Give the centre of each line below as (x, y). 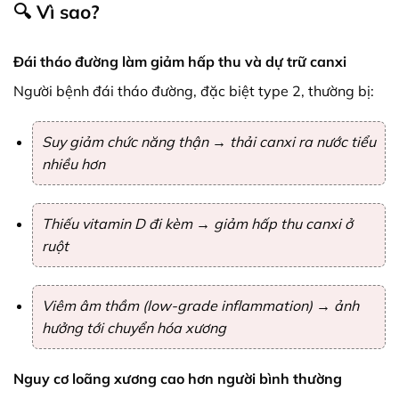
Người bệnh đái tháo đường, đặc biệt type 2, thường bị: (194, 91)
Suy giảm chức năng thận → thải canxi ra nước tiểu (208, 141)
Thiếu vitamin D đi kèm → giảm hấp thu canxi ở (197, 223)
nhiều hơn (73, 163)
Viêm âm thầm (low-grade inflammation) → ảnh (200, 305)
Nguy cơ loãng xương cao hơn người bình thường (178, 378)
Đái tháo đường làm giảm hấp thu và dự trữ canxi (180, 62)
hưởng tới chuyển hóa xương (134, 327)
